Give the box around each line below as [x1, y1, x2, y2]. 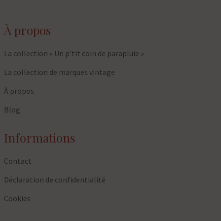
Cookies [4, 193, 31, 204]
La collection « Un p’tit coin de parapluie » [4, 48, 144, 59]
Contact [4, 156, 32, 166]
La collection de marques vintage [4, 67, 115, 77]
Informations [4, 130, 75, 146]
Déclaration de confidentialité [4, 175, 106, 185]
